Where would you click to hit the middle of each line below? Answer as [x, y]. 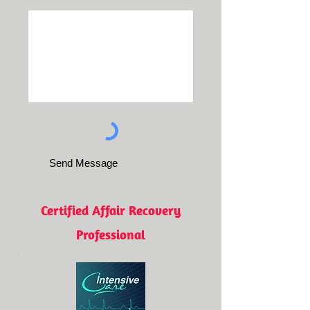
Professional [111, 235]
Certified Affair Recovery [111, 210]
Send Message [83, 163]
